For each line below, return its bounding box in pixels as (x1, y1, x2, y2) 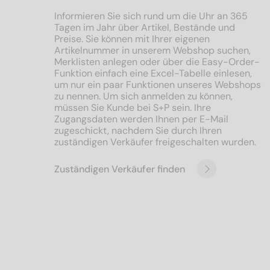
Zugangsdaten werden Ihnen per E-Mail (54, 113, 228, 125)
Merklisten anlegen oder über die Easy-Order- (54, 55, 260, 68)
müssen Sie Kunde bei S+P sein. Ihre (54, 101, 211, 114)
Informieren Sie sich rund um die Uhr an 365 (54, 10, 248, 22)
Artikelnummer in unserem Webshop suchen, (54, 44, 251, 57)
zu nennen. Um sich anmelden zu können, (54, 90, 233, 102)
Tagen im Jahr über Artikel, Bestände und (54, 21, 235, 34)
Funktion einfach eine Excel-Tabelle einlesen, (54, 67, 252, 80)
